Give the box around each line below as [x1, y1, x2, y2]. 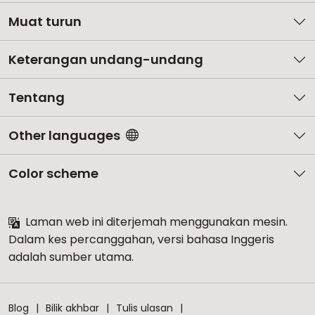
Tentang [8, 89, 65, 107]
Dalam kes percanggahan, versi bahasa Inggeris [8, 231, 274, 248]
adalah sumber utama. [8, 249, 134, 266]
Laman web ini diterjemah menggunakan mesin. [22, 214, 288, 231]
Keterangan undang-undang [8, 51, 203, 69]
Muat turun [8, 13, 82, 31]
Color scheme [8, 165, 98, 183]
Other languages [8, 127, 120, 145]
